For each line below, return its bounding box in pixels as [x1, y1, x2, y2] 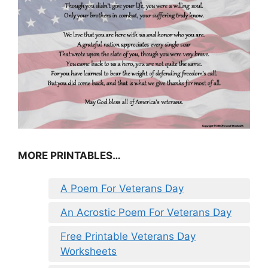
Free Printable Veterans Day [60, 230, 196, 243]
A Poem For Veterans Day [60, 182, 184, 195]
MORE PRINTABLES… [18, 149, 121, 162]
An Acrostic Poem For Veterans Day [60, 206, 232, 219]
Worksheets [60, 245, 117, 258]
